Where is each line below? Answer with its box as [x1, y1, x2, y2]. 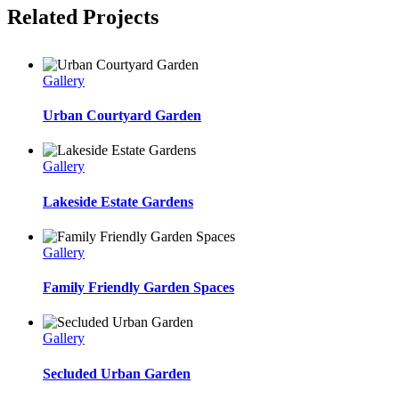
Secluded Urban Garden [43, 365, 191, 381]
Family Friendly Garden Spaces [43, 280, 234, 296]
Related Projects [7, 4, 159, 28]
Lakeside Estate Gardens [43, 193, 193, 209]
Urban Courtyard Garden [43, 108, 201, 124]
